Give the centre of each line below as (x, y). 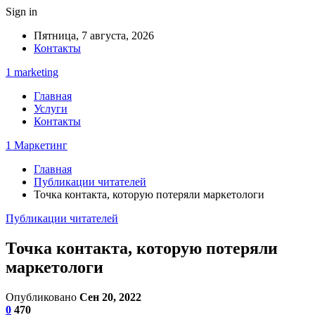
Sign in (21, 12)
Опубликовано (43, 297)
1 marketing (32, 72)
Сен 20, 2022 (110, 297)
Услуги (51, 109)
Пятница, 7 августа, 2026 (94, 36)
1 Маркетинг (37, 145)
